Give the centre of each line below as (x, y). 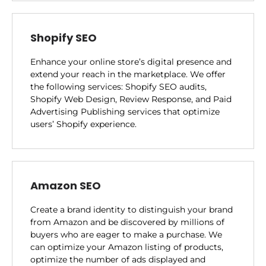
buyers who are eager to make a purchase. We (126, 234)
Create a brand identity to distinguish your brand (132, 209)
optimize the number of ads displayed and (118, 259)
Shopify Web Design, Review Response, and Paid (131, 99)
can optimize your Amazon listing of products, (127, 247)
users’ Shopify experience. (83, 124)
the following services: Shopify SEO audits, (118, 86)
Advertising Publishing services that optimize (125, 111)
